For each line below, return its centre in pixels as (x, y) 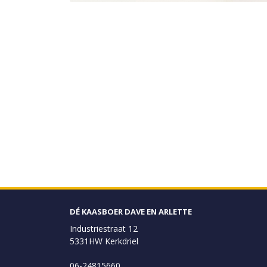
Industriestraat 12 (104, 229)
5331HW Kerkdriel (104, 241)
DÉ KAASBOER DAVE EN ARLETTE (131, 212)
